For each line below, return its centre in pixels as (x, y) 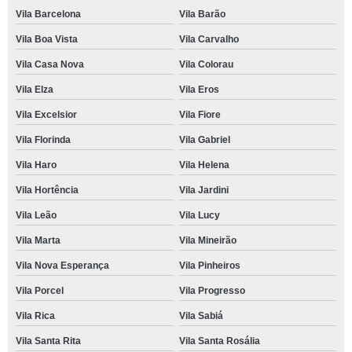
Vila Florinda (43, 140)
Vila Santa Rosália (219, 341)
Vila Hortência (47, 190)
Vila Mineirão (207, 240)
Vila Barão (202, 14)
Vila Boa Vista (47, 39)
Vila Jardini (203, 190)
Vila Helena (204, 165)
